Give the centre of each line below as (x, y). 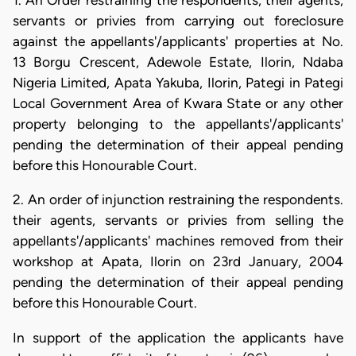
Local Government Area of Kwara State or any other (178, 103)
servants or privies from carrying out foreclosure (178, 21)
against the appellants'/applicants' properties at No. (178, 41)
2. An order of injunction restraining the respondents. (178, 200)
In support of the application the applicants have (178, 337)
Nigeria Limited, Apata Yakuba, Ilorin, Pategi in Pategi (178, 83)
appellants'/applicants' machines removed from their (178, 241)
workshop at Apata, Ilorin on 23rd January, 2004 (178, 262)
